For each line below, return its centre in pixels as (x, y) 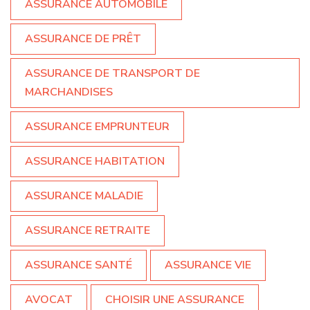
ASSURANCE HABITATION (95, 161)
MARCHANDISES (69, 92)
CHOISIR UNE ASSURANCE (175, 299)
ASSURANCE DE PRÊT (83, 38)
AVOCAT (49, 299)
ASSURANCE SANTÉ (79, 265)
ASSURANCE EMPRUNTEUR (97, 126)
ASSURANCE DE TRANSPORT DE (112, 73)
